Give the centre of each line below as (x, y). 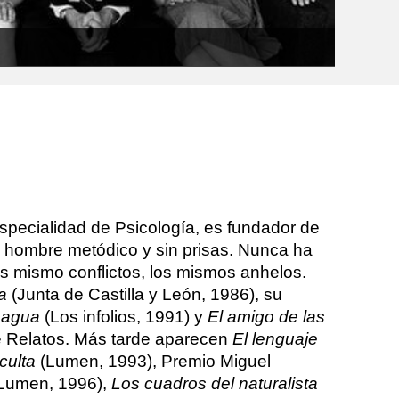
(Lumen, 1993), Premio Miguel (153, 361)
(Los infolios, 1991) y (123, 316)
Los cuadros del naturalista (214, 383)
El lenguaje (275, 338)
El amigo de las (266, 316)
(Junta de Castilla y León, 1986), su (144, 294)
